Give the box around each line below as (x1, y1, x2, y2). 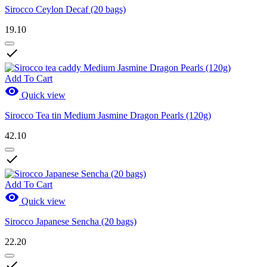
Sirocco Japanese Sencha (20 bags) (5, 216, 136, 227)
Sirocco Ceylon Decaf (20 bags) (5, 4, 126, 15)
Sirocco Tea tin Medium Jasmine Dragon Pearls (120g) (5, 110, 211, 121)
